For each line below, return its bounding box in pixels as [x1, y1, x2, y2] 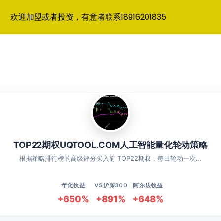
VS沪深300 [94, 182, 128, 189]
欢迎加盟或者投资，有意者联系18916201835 [10, 11, 166, 23]
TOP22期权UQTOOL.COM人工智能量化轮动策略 [13, 140, 208, 150]
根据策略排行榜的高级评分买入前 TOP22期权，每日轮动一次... [19, 154, 202, 163]
